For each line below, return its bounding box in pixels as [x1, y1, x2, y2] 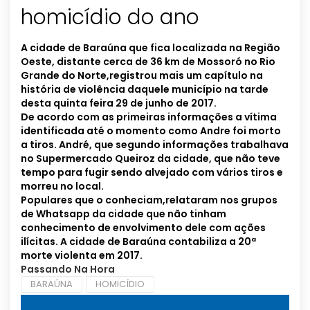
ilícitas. [21, 235, 60, 249]
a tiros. [21, 138, 59, 152]
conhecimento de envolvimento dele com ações [21, 221, 266, 235]
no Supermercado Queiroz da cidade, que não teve [21, 152, 280, 166]
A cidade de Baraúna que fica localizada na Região [21, 41, 280, 55]
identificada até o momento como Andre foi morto [21, 124, 281, 138]
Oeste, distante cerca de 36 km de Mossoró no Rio [21, 55, 275, 69]
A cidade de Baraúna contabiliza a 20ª [60, 235, 256, 249]
